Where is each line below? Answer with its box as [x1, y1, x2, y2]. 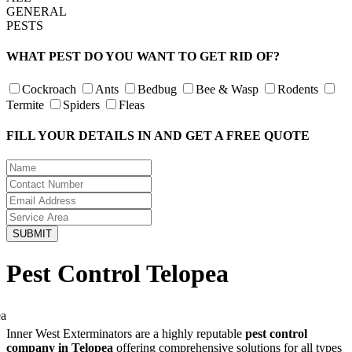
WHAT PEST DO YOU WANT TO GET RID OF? [6, 49, 280, 64]
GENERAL [6, 5, 67, 18]
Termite [6, 97, 44, 112]
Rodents [277, 82, 318, 96]
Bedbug [137, 82, 177, 96]
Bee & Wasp [196, 82, 258, 96]
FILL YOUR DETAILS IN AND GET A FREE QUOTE [6, 128, 310, 142]
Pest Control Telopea [6, 258, 229, 288]
